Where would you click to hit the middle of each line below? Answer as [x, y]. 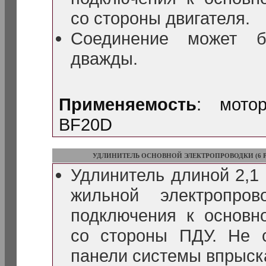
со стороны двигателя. [160, 18]
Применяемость [128, 104]
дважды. [104, 58]
